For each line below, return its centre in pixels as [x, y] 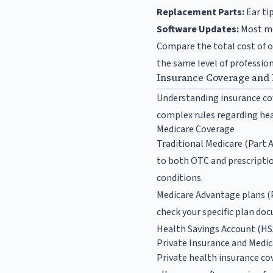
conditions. [180, 178]
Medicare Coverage [196, 129]
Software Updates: [198, 30]
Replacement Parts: [201, 12]
